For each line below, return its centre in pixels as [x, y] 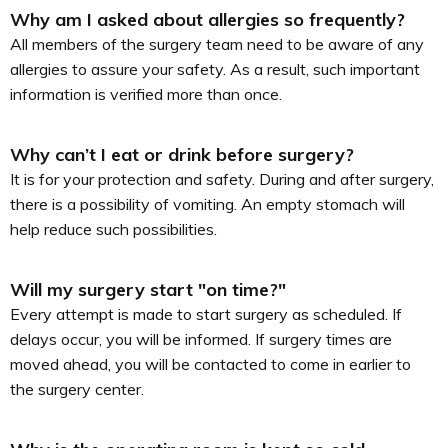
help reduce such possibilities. [113, 229]
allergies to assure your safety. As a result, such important [215, 69]
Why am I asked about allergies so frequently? [207, 19]
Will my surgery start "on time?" [148, 289]
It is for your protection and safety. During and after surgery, [222, 179]
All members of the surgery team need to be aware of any [217, 44]
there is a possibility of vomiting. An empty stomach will [207, 204]
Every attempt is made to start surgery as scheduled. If [206, 314]
